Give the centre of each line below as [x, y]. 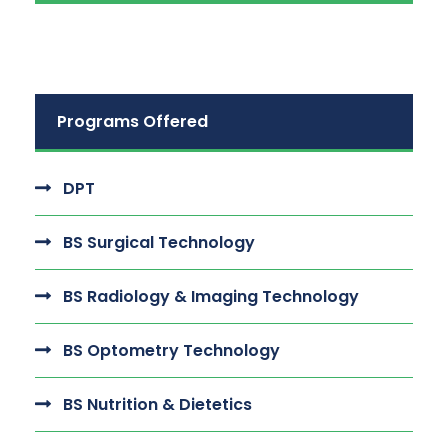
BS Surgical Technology [159, 242]
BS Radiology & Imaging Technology [211, 296]
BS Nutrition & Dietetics [157, 404]
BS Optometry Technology [171, 350]
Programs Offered [132, 121]
